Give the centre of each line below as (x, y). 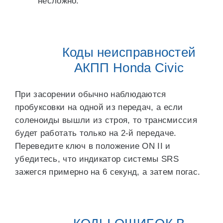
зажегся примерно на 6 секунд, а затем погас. (108, 172)
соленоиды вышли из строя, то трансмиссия (106, 120)
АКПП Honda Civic (129, 68)
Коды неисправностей (129, 52)
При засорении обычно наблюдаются (91, 94)
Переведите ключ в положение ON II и (93, 146)
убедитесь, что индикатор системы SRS (97, 159)
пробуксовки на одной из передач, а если (99, 107)
